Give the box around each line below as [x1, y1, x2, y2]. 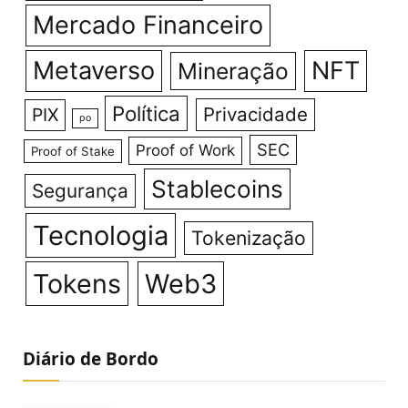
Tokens [32, 268, 121, 301]
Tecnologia [32, 219, 168, 252]
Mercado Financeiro [32, 10, 263, 41]
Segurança [32, 179, 129, 203]
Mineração [177, 57, 289, 86]
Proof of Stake [31, 144, 116, 159]
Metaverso [32, 56, 155, 87]
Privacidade [202, 103, 308, 127]
